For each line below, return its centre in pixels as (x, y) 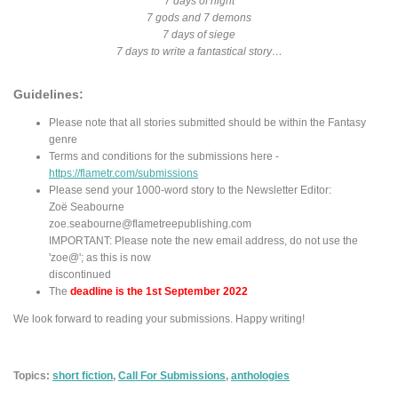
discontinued (80, 274)
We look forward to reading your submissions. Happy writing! (159, 318)
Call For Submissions (172, 376)
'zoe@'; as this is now (100, 257)
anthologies (260, 376)
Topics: (33, 376)
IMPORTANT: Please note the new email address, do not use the (203, 240)
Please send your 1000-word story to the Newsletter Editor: (190, 189)
